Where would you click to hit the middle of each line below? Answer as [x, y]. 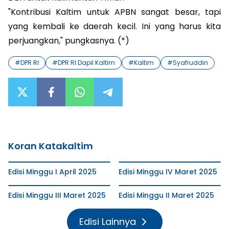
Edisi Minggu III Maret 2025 [57, 195]
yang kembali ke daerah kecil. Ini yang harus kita [114, 26]
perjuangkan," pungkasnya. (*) [69, 40]
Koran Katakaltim [51, 146]
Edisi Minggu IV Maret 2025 [168, 171]
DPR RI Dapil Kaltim [86, 62]
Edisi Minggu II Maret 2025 [166, 195]
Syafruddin [190, 62]
